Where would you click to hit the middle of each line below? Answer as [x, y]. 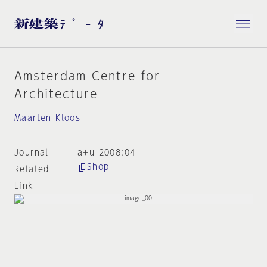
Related [32, 169]
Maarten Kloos [48, 118]
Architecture [56, 94]
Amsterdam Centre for [87, 76]
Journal [32, 153]
